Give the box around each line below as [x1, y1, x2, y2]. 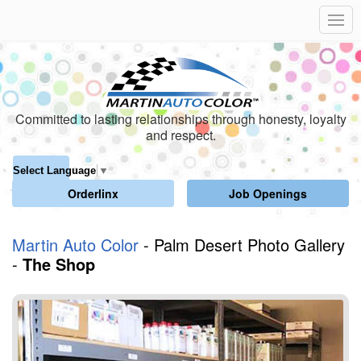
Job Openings [229, 185, 308, 201]
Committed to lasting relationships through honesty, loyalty [15, 109, 346, 128]
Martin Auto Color [12, 232, 143, 256]
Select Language [13, 164, 96, 176]
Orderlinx [67, 185, 118, 201]
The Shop [23, 251, 95, 276]
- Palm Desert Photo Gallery [143, 232, 345, 256]
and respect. [145, 125, 216, 144]
